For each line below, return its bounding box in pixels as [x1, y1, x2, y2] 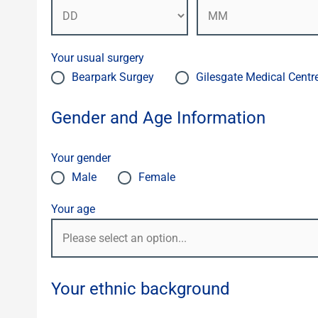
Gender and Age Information [51, 108, 265, 128]
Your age [51, 202, 95, 216]
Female [138, 170, 175, 185]
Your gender [51, 151, 111, 165]
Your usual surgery [51, 51, 144, 65]
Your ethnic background [51, 279, 230, 300]
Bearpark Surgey [72, 70, 154, 84]
